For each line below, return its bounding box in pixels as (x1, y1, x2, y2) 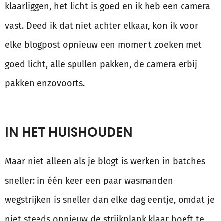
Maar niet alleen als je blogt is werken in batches (5, 156, 205, 167)
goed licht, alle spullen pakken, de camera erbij (5, 59, 197, 70)
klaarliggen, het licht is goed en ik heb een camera (5, 1, 210, 12)
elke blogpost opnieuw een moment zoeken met (5, 39, 202, 51)
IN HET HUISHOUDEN (5, 123, 133, 142)
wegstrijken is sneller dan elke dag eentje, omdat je (5, 194, 215, 206)
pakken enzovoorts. (5, 78, 85, 89)
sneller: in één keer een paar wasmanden (5, 175, 173, 186)
